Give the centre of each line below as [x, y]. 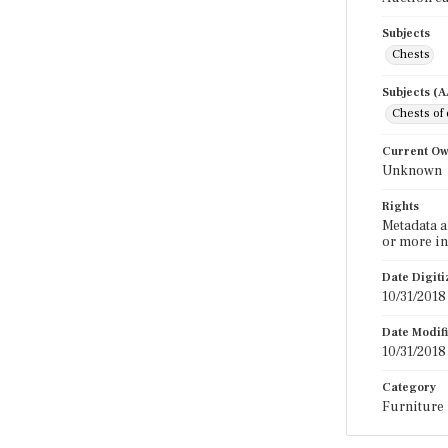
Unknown [412, 171]
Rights [400, 206]
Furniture [413, 407]
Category [409, 387]
